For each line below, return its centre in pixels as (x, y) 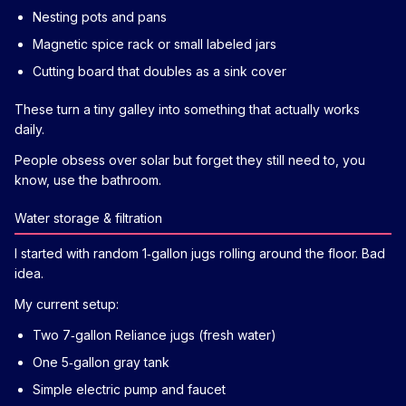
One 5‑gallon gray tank (101, 362)
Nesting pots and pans (100, 16)
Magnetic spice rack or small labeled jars (155, 43)
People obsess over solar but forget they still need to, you (190, 159)
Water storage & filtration (88, 217)
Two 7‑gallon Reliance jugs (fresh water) (155, 334)
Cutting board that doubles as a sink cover (159, 71)
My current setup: (67, 304)
